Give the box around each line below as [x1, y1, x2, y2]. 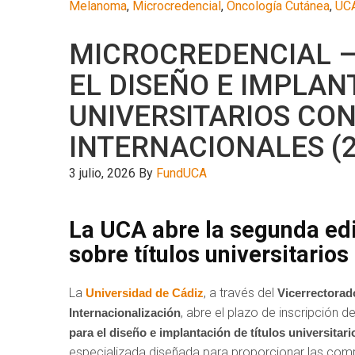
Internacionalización [69, 305, 181, 319]
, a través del [204, 284, 277, 300]
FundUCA [156, 165, 207, 181]
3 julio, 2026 [69, 165, 136, 181]
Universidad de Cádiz [86, 285, 204, 300]
